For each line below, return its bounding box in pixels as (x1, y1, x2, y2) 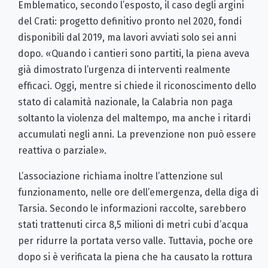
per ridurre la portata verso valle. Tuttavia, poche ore (18, 234, 253, 246)
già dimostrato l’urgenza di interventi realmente (18, 63, 230, 75)
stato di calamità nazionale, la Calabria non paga (18, 96, 233, 108)
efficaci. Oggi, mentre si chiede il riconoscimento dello (18, 80, 256, 92)
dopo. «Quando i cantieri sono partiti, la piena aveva (18, 47, 249, 59)
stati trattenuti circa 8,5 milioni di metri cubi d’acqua (18, 218, 248, 230)
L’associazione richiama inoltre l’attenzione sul (18, 170, 223, 182)
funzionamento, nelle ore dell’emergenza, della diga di (18, 186, 258, 198)
